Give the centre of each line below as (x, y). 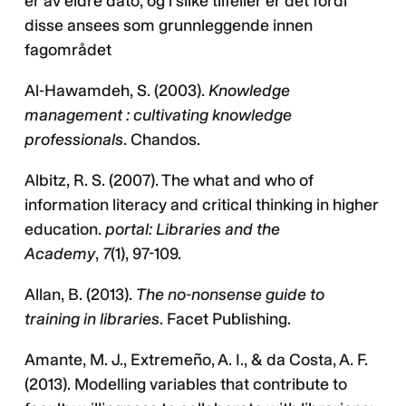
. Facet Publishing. (227, 319)
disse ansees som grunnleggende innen (169, 26)
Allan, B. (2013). (80, 295)
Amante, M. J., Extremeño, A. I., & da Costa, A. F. (196, 360)
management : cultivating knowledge (158, 116)
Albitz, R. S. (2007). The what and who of (169, 181)
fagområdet (68, 50)
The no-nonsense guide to (230, 295)
